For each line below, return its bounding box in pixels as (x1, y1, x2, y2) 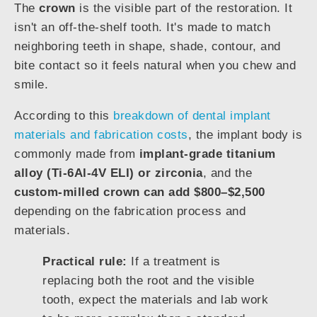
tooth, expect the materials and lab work (42, 292, 268, 306)
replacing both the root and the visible (42, 273, 255, 287)
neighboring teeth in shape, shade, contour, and (14, 39, 281, 53)
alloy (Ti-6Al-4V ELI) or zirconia (14, 166, 203, 180)
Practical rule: (42, 254, 127, 268)
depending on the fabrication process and (14, 204, 246, 218)
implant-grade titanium (139, 146, 276, 161)
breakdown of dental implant (113, 108, 271, 122)
